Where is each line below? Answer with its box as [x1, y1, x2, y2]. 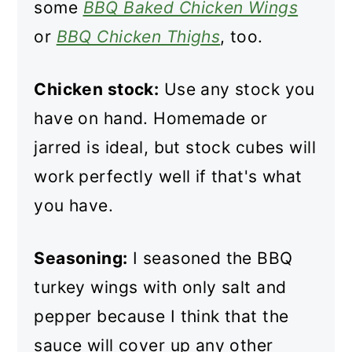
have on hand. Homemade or [34, 108, 268, 128]
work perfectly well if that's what [34, 167, 302, 186]
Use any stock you [159, 79, 315, 99]
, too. [220, 27, 269, 46]
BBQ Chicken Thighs [56, 27, 221, 46]
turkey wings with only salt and [34, 277, 287, 297]
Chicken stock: [34, 79, 159, 99]
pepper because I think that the [34, 306, 289, 326]
